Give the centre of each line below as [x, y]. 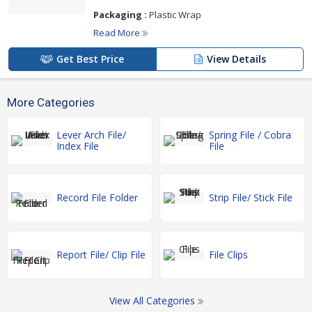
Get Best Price [90, 59]
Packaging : [120, 15]
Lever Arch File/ [91, 135]
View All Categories [153, 301]
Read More [118, 33]
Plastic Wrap [174, 15]
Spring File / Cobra [250, 135]
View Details [236, 59]
